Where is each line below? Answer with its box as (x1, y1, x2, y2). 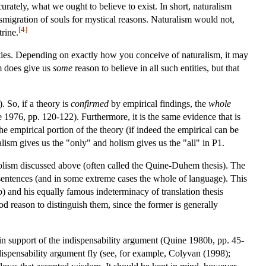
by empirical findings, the (109, 98, 208, 109)
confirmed (71, 98, 109, 109)
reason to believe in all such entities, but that (72, 62, 239, 73)
